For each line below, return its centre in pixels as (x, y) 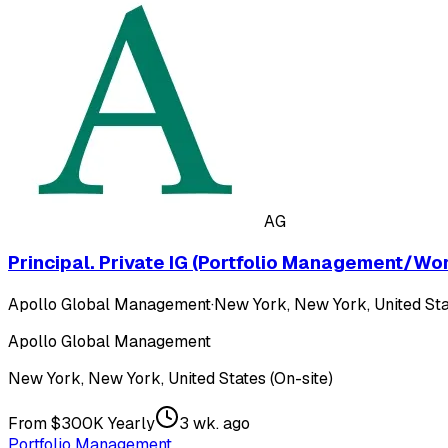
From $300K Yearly (81, 424)
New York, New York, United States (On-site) (170, 379)
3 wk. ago (214, 424)
